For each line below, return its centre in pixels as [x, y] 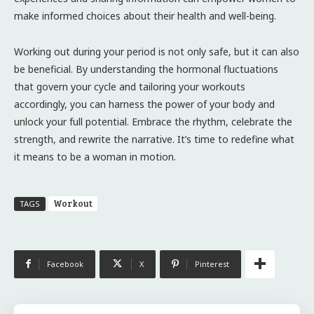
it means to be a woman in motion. [95, 156]
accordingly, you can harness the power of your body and [144, 104]
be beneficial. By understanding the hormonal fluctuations [146, 69]
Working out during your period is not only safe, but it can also [157, 51]
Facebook [65, 264]
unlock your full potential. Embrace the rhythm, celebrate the [153, 121]
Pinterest [212, 264]
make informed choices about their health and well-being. [145, 15]
